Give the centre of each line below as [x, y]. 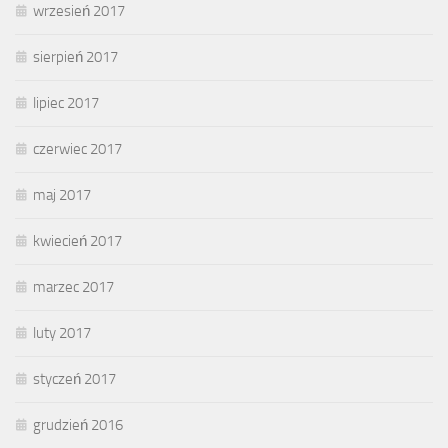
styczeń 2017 [74, 379]
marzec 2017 [73, 287]
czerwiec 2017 [77, 149]
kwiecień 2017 [77, 241]
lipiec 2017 [66, 103]
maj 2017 [62, 195]
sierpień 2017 [75, 57]
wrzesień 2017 [79, 11]
